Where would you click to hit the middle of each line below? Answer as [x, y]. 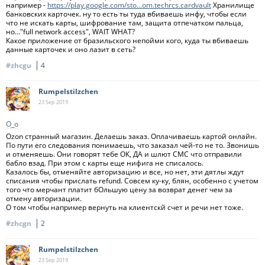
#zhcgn [20, 223]
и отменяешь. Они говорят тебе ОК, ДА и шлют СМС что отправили [124, 154]
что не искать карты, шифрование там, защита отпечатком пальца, [125, 23]
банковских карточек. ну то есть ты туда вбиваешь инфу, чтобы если [126, 14]
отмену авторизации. [44, 198]
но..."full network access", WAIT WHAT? [70, 32]
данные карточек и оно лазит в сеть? [71, 49]
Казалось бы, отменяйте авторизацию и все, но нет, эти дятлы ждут [125, 172]
